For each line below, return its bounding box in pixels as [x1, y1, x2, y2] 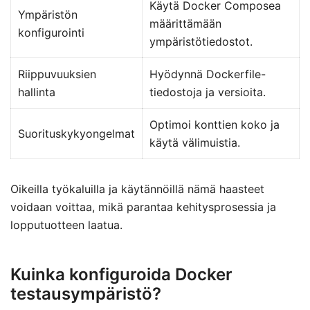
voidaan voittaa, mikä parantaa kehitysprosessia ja [10, 200, 276, 214]
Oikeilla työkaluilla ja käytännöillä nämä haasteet [10, 182, 264, 196]
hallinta [18, 85, 55, 99]
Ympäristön [18, 8, 77, 21]
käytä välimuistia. [149, 136, 240, 149]
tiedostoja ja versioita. [149, 85, 266, 99]
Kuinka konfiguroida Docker [10, 264, 232, 284]
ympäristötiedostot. [149, 35, 253, 48]
